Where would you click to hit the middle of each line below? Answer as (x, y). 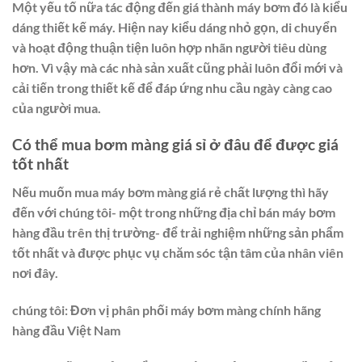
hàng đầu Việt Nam (66, 330)
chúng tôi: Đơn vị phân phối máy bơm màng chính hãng (166, 309)
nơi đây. (35, 272)
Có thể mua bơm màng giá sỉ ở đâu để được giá (175, 145)
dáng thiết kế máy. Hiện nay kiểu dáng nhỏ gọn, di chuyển (175, 27)
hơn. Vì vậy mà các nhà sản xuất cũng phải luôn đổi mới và (177, 68)
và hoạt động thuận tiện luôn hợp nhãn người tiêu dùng (169, 48)
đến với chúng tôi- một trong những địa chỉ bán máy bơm (174, 212)
